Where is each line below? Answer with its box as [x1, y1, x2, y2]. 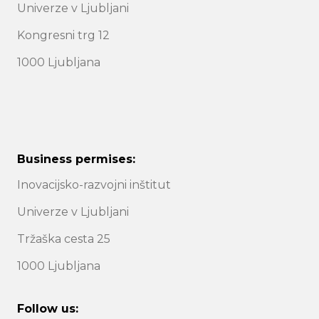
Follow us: [17, 301, 78, 315]
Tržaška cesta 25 [17, 231, 110, 246]
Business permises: [17, 152, 135, 166]
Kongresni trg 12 [17, 28, 110, 42]
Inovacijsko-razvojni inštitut [17, 177, 171, 192]
